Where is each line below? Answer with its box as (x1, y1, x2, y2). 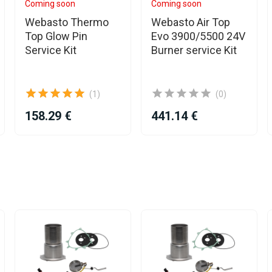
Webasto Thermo (25, 15, 109, 29)
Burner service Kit (151, 43, 237, 56)
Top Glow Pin (25, 29, 87, 42)
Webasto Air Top (151, 15, 230, 29)
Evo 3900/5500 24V (151, 29, 245, 42)
